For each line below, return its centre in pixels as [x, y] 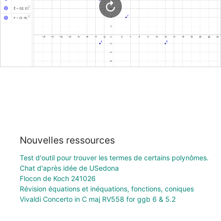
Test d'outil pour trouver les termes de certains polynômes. [114, 157]
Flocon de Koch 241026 [58, 178]
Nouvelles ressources [67, 140]
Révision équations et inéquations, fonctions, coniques [107, 188]
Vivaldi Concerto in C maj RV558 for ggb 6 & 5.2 [98, 199]
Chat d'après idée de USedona [69, 168]
